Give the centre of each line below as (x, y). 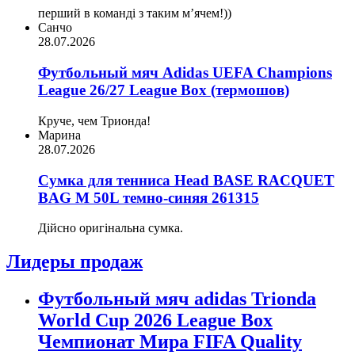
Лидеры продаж (74, 262)
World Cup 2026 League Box (155, 321)
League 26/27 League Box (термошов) (164, 90)
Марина (59, 135)
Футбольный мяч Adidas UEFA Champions (185, 73)
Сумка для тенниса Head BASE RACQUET (186, 180)
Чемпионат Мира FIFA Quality (170, 342)
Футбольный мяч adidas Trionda (177, 299)
